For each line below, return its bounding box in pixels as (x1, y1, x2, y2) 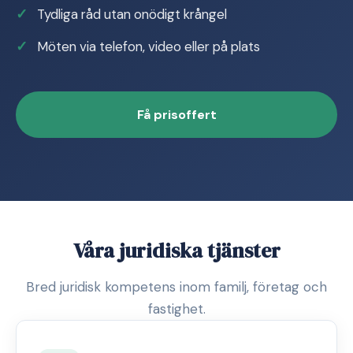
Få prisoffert (136, 106, 217, 123)
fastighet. (147, 300, 206, 318)
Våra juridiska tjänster (72, 236, 281, 265)
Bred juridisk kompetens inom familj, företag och (26, 278, 327, 295)
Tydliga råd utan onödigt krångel (37, 6, 227, 23)
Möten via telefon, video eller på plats (37, 38, 260, 55)
